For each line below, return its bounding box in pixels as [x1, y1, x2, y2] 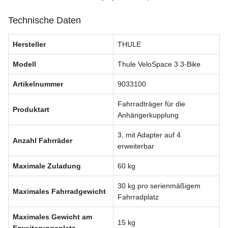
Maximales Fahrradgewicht [13, 187, 106, 196]
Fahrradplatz [118, 193, 159, 202]
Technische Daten [8, 15, 81, 26]
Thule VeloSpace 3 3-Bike [118, 60, 201, 69]
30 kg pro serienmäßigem [118, 182, 201, 190]
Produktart [13, 105, 49, 114]
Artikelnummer [13, 80, 63, 89]
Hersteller [13, 40, 46, 49]
